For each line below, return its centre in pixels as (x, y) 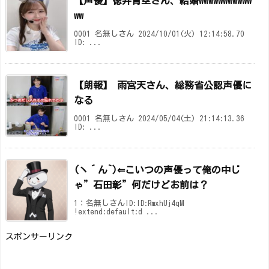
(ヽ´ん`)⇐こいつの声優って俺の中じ (157, 170)
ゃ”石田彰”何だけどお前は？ (141, 185)
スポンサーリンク (39, 237)
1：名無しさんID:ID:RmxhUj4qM (129, 204)
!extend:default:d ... (116, 212)
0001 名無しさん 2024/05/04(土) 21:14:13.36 (159, 119)
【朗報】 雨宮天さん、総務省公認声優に (163, 86)
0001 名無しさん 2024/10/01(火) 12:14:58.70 (159, 34)
